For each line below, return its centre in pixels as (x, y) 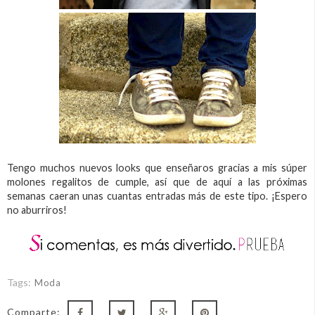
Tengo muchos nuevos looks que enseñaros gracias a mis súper (157, 167)
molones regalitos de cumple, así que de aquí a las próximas (157, 181)
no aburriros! (37, 210)
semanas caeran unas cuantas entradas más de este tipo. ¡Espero (157, 195)
